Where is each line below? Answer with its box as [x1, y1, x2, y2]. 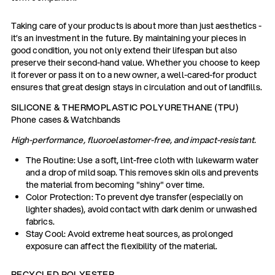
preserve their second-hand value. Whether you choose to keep [10, 56, 260, 69]
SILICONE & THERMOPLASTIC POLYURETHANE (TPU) [10, 101, 239, 114]
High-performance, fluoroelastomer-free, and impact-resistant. [10, 133, 257, 146]
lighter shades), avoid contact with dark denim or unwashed [25, 203, 257, 215]
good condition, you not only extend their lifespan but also [10, 44, 237, 56]
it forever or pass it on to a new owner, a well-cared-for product [10, 68, 257, 81]
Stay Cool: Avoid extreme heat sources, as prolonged [25, 227, 233, 240]
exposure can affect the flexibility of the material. [25, 239, 218, 252]
